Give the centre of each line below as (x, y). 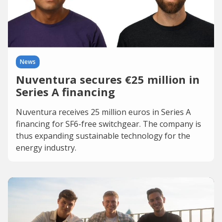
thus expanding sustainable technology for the (103, 136)
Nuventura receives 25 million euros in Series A (103, 112)
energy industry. (46, 148)
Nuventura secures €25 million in (108, 79)
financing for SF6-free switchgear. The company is (109, 124)
